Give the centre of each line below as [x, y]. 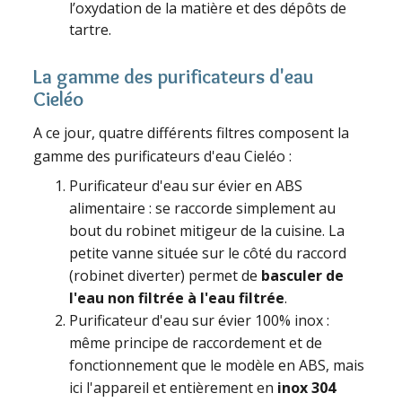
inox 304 [307, 388]
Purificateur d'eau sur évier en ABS [186, 186]
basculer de [303, 276]
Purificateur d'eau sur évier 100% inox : [200, 321]
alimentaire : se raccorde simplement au [203, 209]
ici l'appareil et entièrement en [174, 388]
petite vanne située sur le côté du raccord [208, 253]
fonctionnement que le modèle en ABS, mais [217, 366]
